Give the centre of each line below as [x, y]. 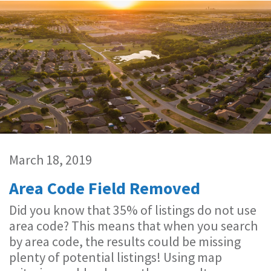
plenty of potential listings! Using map [116, 257]
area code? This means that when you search [133, 226]
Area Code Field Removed [105, 188]
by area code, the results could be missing [125, 241]
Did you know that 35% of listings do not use [133, 210]
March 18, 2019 [51, 160]
